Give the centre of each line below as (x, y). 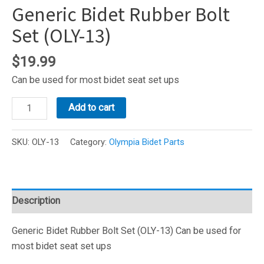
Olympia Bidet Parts (147, 142)
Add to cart (91, 108)
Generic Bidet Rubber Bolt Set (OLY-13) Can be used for (126, 230)
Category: (90, 142)
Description (36, 200)
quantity (27, 212)
